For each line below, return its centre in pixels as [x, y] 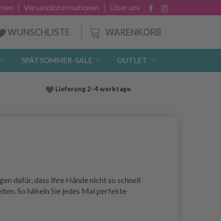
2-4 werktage [108, 89]
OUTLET [132, 60]
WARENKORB [133, 32]
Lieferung [70, 89]
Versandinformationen [61, 7]
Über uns [125, 7]
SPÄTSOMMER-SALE [57, 60]
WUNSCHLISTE [39, 32]
